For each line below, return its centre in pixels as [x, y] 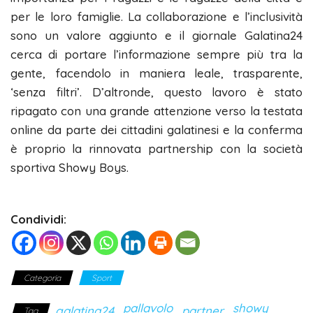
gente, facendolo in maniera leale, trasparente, [156, 73]
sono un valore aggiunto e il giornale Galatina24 [156, 35]
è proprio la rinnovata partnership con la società [156, 148]
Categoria [42, 277]
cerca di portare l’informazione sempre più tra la [156, 54]
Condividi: [38, 219]
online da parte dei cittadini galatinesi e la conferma [156, 129]
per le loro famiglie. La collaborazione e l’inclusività [156, 16]
